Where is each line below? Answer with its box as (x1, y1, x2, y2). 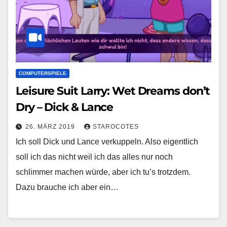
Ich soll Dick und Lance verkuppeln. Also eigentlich (16, 137, 198, 146)
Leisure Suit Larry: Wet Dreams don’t (16, 84, 210, 98)
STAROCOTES (93, 123, 139, 130)
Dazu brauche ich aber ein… (16, 182, 119, 192)
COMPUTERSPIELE (19, 70, 66, 76)
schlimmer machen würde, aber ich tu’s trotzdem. (16, 167, 191, 176)
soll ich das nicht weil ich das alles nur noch (16, 152, 173, 161)
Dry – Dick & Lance (16, 100, 113, 114)
